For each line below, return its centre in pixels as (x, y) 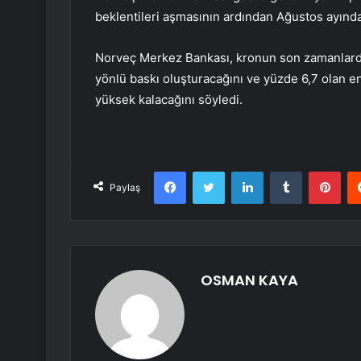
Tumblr (318, 171)
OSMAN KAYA (249, 280)
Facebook (210, 171)
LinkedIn (284, 171)
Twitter (242, 171)
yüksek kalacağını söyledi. (169, 100)
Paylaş (125, 188)
